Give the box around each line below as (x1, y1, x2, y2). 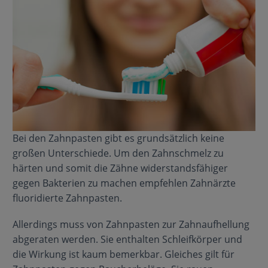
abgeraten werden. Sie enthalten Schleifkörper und (12, 233, 242, 246)
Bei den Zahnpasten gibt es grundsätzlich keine (12, 132, 224, 145)
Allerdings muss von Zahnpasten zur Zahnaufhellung (12, 218, 249, 232)
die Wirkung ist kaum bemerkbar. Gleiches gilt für (12, 248, 234, 261)
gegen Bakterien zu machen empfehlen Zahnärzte (12, 176, 236, 190)
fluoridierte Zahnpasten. (12, 191, 122, 205)
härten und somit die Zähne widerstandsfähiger (12, 162, 228, 175)
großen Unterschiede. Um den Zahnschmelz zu (12, 147, 224, 160)
